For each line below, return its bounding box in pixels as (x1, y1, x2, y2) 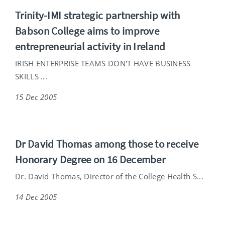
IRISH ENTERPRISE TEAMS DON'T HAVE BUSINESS (15, 58, 191, 68)
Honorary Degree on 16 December (15, 152, 166, 166)
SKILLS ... (15, 71, 47, 81)
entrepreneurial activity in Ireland (15, 39, 166, 53)
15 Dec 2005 (15, 91, 57, 102)
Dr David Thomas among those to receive (15, 137, 199, 151)
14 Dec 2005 (15, 191, 57, 202)
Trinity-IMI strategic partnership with (15, 8, 180, 22)
